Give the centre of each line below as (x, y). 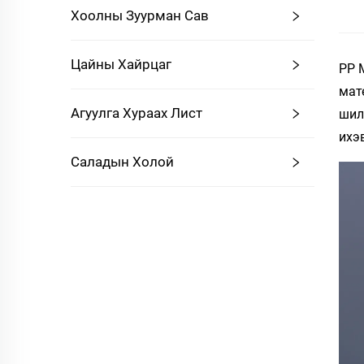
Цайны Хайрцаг (121, 64)
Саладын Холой (122, 162)
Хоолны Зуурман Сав (140, 15)
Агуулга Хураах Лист (136, 113)
